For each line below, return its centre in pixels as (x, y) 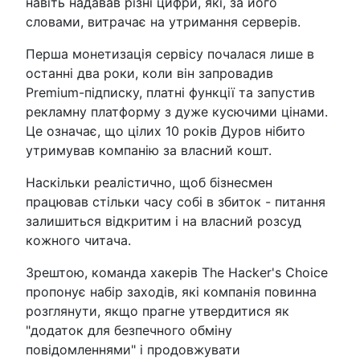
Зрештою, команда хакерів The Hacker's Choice (177, 272)
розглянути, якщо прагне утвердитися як (157, 311)
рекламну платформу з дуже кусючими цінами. (177, 112)
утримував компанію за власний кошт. (149, 150)
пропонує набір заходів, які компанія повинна (171, 292)
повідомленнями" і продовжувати (133, 350)
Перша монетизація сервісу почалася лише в (170, 54)
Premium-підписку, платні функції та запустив (170, 92)
